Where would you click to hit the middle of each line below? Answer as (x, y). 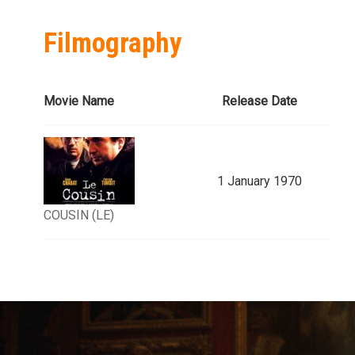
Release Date (259, 101)
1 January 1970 (259, 181)
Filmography (113, 44)
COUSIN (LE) (79, 216)
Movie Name (79, 101)
